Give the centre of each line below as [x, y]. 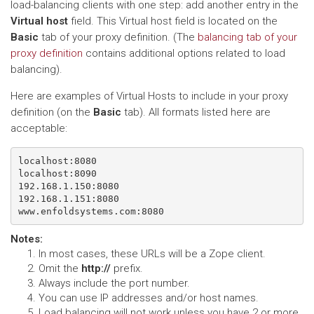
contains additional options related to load [184, 53]
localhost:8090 [57, 173]
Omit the [60, 268]
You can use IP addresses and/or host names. [149, 298]
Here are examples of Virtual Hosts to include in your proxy [149, 96]
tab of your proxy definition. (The [118, 37]
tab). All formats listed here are [196, 112]
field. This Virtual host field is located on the [173, 21]
